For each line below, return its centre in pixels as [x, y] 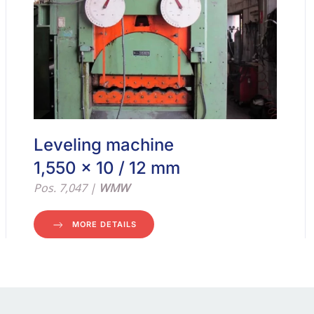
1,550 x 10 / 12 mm [107, 168]
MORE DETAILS [105, 225]
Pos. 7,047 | [67, 188]
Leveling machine [104, 145]
